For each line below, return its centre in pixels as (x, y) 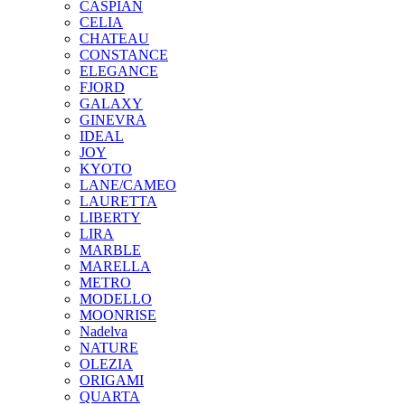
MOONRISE (118, 316)
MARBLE (110, 250)
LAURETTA (118, 202)
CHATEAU (114, 39)
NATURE (109, 348)
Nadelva (104, 332)
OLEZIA (106, 364)
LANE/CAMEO (128, 185)
